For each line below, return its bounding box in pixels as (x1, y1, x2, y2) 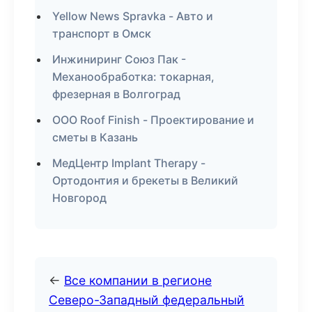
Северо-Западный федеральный (49, 292, 244, 307)
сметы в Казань (52, 130, 138, 144)
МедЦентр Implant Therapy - (52, 156, 205, 170)
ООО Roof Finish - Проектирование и (52, 113, 254, 127)
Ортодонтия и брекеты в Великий (52, 173, 238, 187)
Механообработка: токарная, (52, 70, 214, 84)
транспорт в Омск (52, 26, 151, 40)
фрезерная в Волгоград (52, 87, 180, 101)
